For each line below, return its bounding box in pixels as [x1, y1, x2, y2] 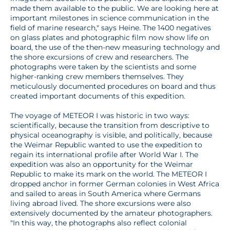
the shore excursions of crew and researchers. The [10, 52, 188, 62]
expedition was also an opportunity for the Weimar [10, 159, 193, 169]
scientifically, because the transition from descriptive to [10, 120, 209, 130]
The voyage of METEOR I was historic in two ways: [10, 110, 189, 120]
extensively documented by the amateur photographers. [10, 208, 213, 218]
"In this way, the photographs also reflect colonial [10, 218, 187, 227]
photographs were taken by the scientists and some [10, 62, 196, 71]
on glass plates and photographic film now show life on [10, 32, 209, 42]
